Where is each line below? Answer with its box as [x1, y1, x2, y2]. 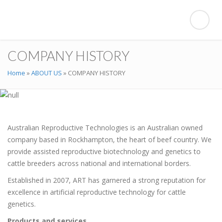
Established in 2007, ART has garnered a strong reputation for [7, 175, 206, 185]
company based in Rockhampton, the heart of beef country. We [7, 135, 212, 144]
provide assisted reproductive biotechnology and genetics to [7, 147, 201, 156]
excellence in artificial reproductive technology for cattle [7, 187, 186, 197]
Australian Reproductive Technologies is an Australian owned [7, 123, 203, 132]
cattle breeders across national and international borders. [7, 159, 191, 168]
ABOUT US [31, 68, 62, 77]
